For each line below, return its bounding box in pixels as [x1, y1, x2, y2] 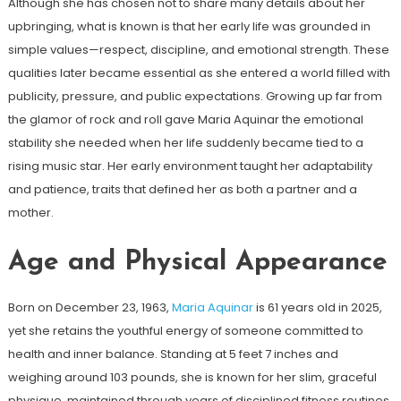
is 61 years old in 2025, [252, 298, 382, 316]
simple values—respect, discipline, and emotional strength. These [7, 40, 389, 58]
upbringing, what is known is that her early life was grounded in [7, 17, 371, 35]
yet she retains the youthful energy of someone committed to [7, 321, 363, 339]
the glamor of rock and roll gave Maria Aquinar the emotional [7, 110, 363, 128]
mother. [7, 203, 54, 221]
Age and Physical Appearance [7, 248, 388, 277]
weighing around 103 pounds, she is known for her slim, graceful [7, 368, 377, 386]
